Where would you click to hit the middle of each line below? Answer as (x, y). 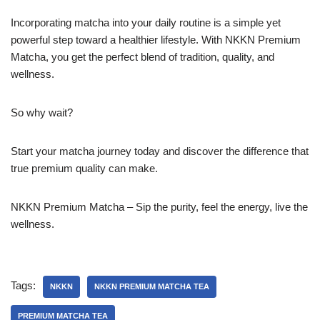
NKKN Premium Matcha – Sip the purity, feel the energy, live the (159, 206)
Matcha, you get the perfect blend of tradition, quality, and (142, 56)
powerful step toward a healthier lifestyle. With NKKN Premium (156, 39)
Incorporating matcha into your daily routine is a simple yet (146, 22)
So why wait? (42, 112)
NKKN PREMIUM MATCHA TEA (152, 286)
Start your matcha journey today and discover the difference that (160, 151)
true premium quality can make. (84, 168)
